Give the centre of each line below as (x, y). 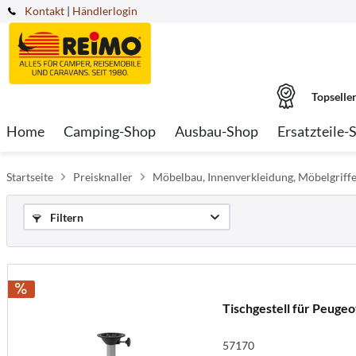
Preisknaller (103, 177)
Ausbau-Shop (217, 131)
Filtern (66, 217)
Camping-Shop (110, 131)
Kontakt (44, 11)
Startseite (30, 177)
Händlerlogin (105, 11)
